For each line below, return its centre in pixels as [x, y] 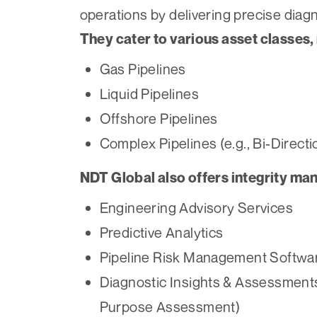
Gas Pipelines [143, 69]
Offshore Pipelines [158, 119]
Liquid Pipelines [149, 94]
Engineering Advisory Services [196, 208]
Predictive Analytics [161, 233]
